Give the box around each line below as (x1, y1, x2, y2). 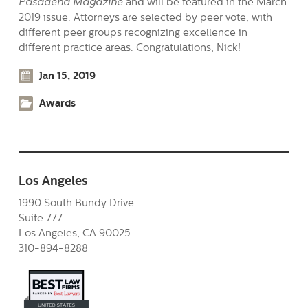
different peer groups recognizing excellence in (18, 26, 247, 38)
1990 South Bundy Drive (18, 197, 134, 208)
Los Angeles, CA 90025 (18, 227, 131, 239)
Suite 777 (18, 212, 63, 223)
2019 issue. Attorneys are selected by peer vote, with (18, 11, 272, 23)
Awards (38, 97, 76, 109)
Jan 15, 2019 (38, 69, 96, 82)
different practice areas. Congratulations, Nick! (18, 41, 241, 53)
